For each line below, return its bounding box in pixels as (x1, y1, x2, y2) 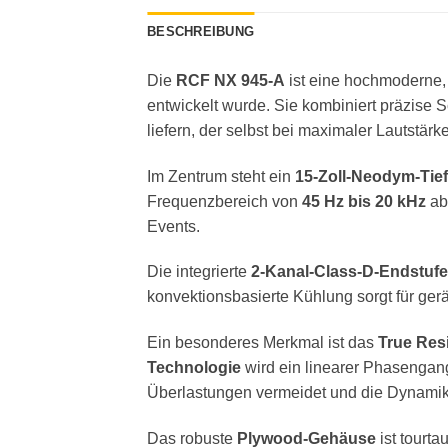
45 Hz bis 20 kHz (302, 192, 426, 210)
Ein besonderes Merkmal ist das (147, 334, 378, 352)
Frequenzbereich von (147, 192, 302, 210)
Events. (147, 217, 200, 235)
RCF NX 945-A (176, 71, 285, 89)
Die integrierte (147, 263, 251, 281)
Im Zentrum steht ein (147, 167, 295, 185)
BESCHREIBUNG (147, 23, 255, 39)
